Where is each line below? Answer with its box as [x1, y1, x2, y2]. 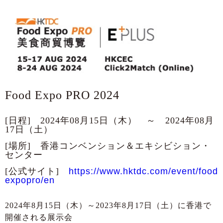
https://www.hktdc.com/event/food [69, 166, 218, 177]
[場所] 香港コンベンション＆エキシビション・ [5, 141, 211, 151]
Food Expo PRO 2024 [5, 89, 119, 102]
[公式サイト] [5, 166, 69, 177]
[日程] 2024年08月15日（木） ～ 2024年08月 [5, 115, 214, 126]
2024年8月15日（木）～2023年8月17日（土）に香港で [5, 201, 212, 210]
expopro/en [5, 175, 55, 186]
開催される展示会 [5, 213, 73, 222]
